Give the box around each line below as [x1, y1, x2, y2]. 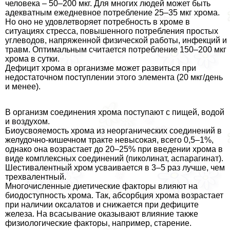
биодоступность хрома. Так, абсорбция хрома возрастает [5, 191, 223, 200]
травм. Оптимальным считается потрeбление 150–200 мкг [5, 45, 226, 54]
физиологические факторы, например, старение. [5, 219, 191, 228]
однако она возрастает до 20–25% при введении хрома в [5, 145, 223, 154]
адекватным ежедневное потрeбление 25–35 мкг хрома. [5, 8, 220, 17]
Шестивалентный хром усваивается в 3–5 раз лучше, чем [5, 163, 225, 172]
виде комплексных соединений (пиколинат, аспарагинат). [5, 154, 223, 163]
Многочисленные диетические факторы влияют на [5, 182, 198, 191]
